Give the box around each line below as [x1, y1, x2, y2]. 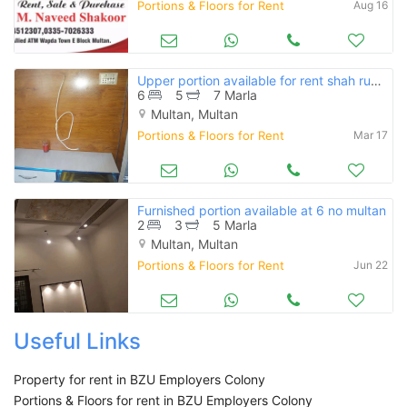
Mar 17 [353, 127, 388, 142]
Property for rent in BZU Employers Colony [14, 371, 265, 387]
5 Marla [213, 216, 258, 233]
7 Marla [213, 86, 258, 103]
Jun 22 [353, 257, 388, 272]
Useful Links [14, 327, 141, 354]
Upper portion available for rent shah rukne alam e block [370, 72, 382, 88]
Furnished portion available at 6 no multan [136, 202, 386, 218]
